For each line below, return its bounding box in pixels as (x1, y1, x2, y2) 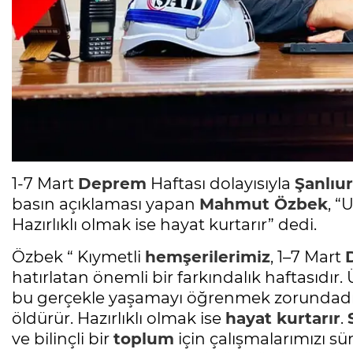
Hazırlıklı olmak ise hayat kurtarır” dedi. (12, 215, 317, 235)
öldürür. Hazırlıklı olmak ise (12, 309, 225, 329)
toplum (113, 329, 174, 349)
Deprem (78, 174, 147, 194)
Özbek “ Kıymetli (12, 247, 145, 267)
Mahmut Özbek (199, 195, 328, 214)
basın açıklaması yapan (12, 195, 199, 214)
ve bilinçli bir (12, 329, 113, 349)
